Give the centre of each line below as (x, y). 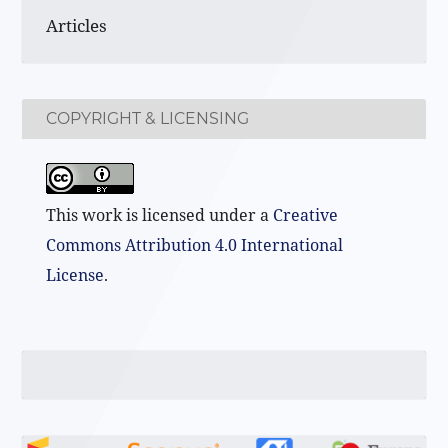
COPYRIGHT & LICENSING (148, 118)
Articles (77, 26)
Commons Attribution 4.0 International (195, 245)
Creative (306, 215)
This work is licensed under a (160, 215)
